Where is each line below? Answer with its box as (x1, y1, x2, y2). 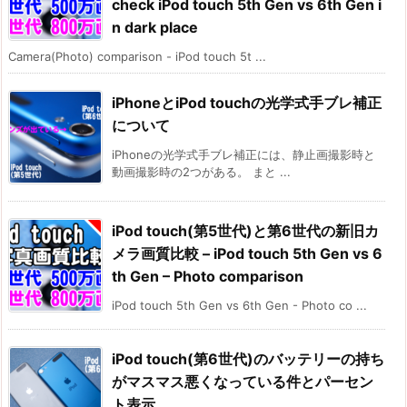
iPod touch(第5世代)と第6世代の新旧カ (112, 222, 379, 241)
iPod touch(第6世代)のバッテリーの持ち (112, 350, 384, 369)
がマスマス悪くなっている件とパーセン (112, 372, 373, 392)
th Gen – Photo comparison (112, 267, 303, 286)
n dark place (112, 18, 198, 37)
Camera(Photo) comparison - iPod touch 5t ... (8, 49, 266, 65)
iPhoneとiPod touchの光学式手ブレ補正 (112, 94, 382, 113)
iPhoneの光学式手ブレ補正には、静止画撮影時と (112, 147, 375, 163)
